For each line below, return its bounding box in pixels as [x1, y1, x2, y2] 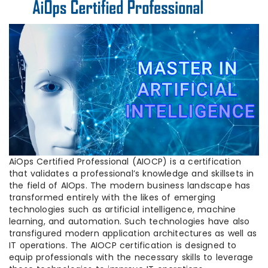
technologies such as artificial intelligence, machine [9, 203, 236, 215]
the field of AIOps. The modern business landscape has [9, 179, 251, 191]
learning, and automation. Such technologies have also [9, 215, 250, 227]
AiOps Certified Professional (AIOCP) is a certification [9, 155, 242, 167]
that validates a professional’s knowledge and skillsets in [9, 167, 254, 179]
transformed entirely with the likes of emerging [9, 191, 216, 203]
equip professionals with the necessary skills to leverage [9, 251, 254, 263]
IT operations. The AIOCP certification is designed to [9, 239, 237, 251]
